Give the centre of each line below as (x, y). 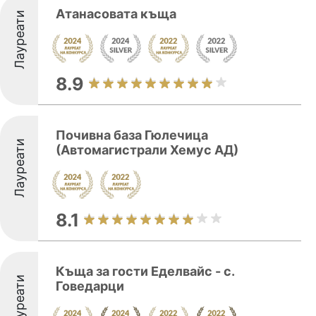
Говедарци (90, 286)
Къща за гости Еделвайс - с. (145, 271)
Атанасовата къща (116, 14)
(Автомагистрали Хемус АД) (147, 150)
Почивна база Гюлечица (132, 135)
